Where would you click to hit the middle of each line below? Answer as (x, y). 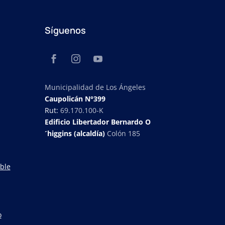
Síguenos (66, 30)
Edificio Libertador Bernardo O (98, 122)
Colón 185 (124, 133)
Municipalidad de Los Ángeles (95, 87)
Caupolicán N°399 (75, 99)
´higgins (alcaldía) (76, 133)
